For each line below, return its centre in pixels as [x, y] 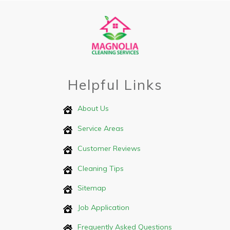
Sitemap [92, 188]
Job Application [103, 208]
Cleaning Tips [101, 169]
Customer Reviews [109, 149]
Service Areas [101, 129]
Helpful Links [115, 85]
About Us [93, 109]
